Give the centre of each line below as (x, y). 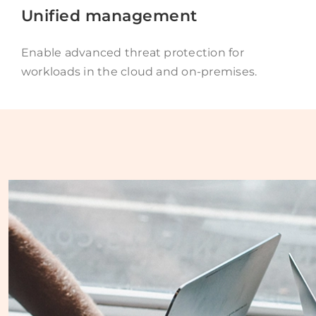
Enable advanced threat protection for (132, 52)
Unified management (109, 15)
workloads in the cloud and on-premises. (139, 71)
